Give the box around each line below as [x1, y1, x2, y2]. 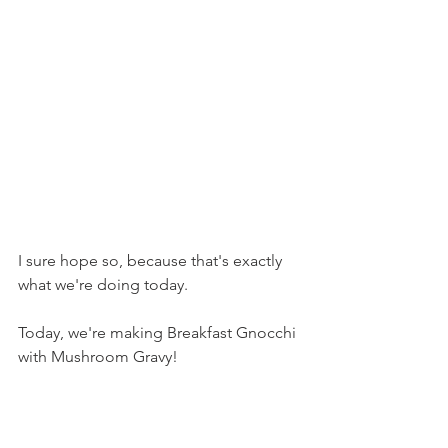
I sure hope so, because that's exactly [18, 251, 286, 270]
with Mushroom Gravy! [18, 347, 178, 366]
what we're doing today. [18, 275, 188, 294]
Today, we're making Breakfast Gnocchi [18, 323, 300, 342]
